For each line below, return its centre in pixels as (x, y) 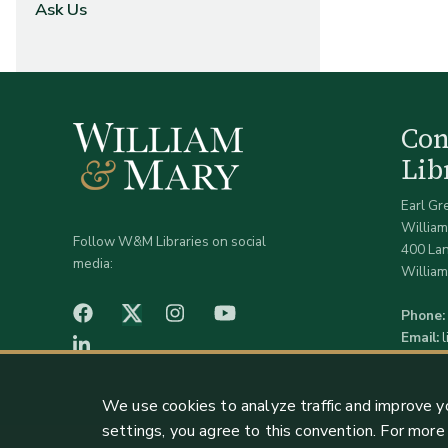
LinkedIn (122, 345)
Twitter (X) (175, 313)
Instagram (221, 313)
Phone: (422, 315)
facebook (125, 313)
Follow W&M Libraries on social (169, 242)
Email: (419, 337)
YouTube (268, 313)
